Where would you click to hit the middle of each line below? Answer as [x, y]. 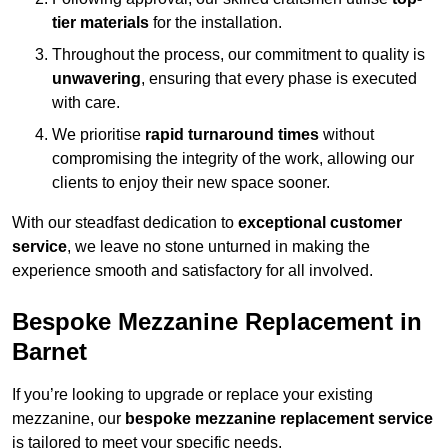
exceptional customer [320, 223]
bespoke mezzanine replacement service [279, 419]
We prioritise [98, 135]
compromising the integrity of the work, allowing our [233, 159]
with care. [86, 103]
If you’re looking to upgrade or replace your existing [192, 395]
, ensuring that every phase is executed [279, 79]
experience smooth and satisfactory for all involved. [192, 271]
